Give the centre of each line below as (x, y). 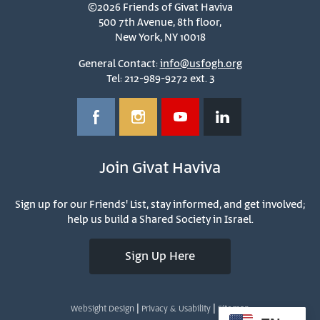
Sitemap (234, 309)
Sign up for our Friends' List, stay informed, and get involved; (160, 204)
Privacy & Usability (176, 309)
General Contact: (119, 64)
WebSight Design (102, 309)
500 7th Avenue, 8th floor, (160, 22)
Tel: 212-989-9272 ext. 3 (160, 79)
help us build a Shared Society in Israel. (160, 219)
